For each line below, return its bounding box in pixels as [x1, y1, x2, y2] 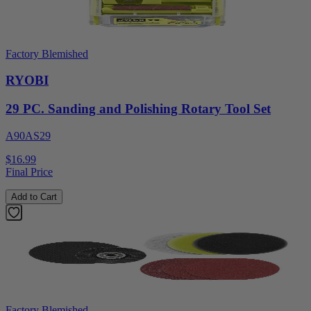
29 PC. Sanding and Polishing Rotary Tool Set [6, 101, 271, 117]
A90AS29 [6, 129, 51, 142]
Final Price [6, 165, 53, 178]
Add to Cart [11, 191, 57, 202]
